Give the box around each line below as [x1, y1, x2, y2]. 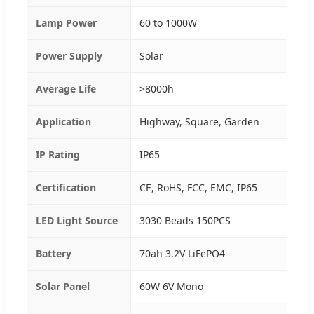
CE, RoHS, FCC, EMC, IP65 [139, 180, 257, 194]
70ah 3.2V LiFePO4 [139, 246, 225, 260]
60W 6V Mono [139, 279, 203, 293]
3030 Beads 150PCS [139, 213, 231, 227]
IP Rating [36, 147, 80, 161]
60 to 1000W [139, 15, 197, 29]
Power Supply [36, 48, 102, 62]
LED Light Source [36, 213, 118, 227]
